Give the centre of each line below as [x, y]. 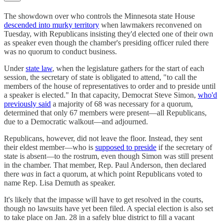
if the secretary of [184, 147]
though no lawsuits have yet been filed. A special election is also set [109, 209]
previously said [27, 104]
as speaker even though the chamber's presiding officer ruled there [106, 43]
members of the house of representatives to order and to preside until [110, 86]
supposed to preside [126, 147]
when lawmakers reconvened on [150, 25]
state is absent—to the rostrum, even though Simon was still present [109, 156]
